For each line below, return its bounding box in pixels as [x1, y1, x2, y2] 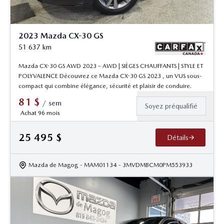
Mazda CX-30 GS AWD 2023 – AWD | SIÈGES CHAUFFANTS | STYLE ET [18, 62, 203, 69]
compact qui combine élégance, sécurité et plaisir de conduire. [18, 82, 191, 89]
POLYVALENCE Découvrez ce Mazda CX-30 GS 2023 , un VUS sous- [18, 72, 202, 79]
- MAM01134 [80, 161, 116, 168]
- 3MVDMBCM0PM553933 [118, 161, 192, 168]
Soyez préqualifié [145, 101, 197, 110]
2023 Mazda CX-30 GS [18, 30, 103, 40]
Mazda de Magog [28, 161, 78, 168]
